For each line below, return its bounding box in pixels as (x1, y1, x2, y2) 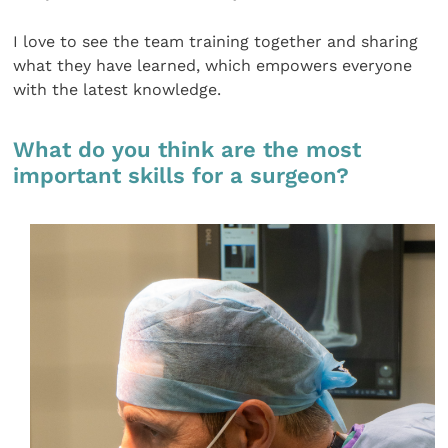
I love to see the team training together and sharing (13, 32, 419, 52)
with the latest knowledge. (13, 80, 222, 100)
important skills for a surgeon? (13, 163, 350, 189)
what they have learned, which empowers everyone (13, 56, 413, 76)
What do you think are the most (13, 137, 362, 163)
